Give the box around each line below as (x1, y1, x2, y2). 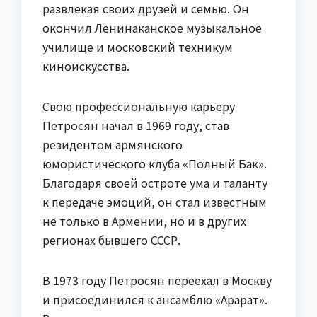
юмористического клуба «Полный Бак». (42, 155, 267, 173)
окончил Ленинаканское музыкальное (42, 19, 262, 37)
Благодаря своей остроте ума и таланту (42, 174, 267, 192)
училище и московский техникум (42, 38, 233, 56)
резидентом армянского (42, 136, 183, 154)
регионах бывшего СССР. (42, 231, 180, 249)
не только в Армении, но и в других (42, 212, 246, 230)
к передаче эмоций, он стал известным (42, 193, 267, 211)
